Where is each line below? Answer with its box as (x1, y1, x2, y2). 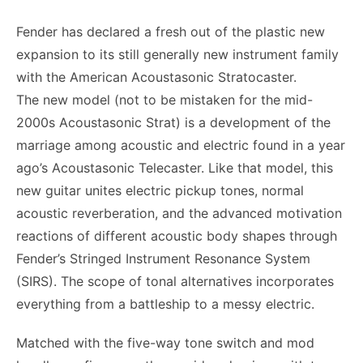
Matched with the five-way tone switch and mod (16, 335, 314, 351)
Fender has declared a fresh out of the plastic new (16, 23, 325, 40)
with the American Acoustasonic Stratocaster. (16, 69, 297, 85)
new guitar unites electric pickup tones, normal (16, 182, 304, 199)
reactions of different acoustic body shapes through (16, 228, 337, 244)
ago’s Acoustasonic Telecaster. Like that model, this (16, 160, 333, 176)
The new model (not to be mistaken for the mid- (16, 92, 313, 108)
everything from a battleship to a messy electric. (16, 296, 314, 312)
